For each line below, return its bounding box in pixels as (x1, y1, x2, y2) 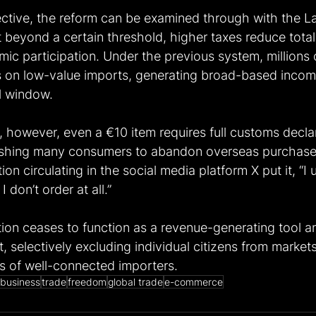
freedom (68, 276, 107, 288)
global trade (108, 276, 163, 288)
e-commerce (164, 276, 223, 288)
